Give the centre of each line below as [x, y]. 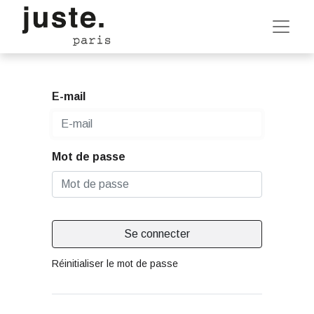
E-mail [69, 96]
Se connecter [157, 234]
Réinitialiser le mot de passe [115, 264]
